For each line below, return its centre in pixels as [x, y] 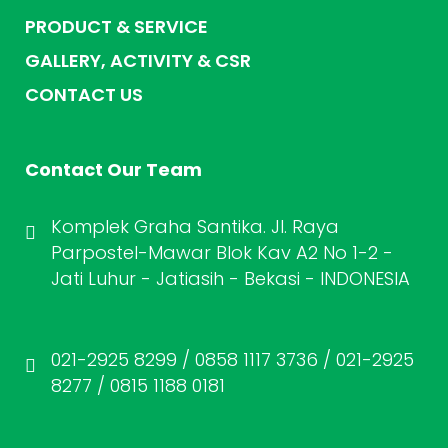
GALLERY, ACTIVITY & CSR [138, 60]
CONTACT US [84, 94]
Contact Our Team [113, 169]
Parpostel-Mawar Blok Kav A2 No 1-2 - [222, 252]
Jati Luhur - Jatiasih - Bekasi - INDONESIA [230, 278]
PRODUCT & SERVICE [116, 26]
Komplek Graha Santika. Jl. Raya [195, 226]
